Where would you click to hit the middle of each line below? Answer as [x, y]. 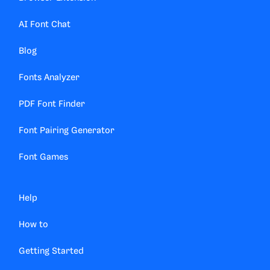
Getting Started [51, 252]
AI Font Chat [45, 25]
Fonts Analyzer [49, 78]
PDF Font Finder [52, 105]
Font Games [43, 158]
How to [33, 225]
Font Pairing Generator [67, 131]
